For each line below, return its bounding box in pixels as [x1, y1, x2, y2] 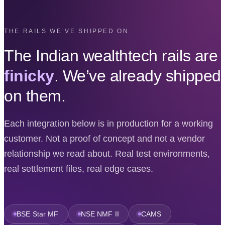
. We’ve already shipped [54, 66, 221, 85]
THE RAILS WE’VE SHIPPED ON [4, 27, 129, 35]
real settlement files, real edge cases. [4, 163, 153, 174]
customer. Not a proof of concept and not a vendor [4, 133, 205, 144]
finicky [4, 66, 54, 85]
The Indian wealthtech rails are [4, 46, 218, 65]
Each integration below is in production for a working [4, 118, 213, 129]
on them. [4, 86, 66, 105]
